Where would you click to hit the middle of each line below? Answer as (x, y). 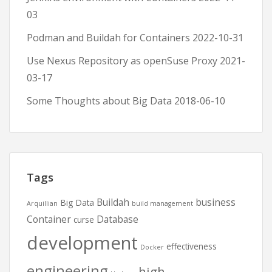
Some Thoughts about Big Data (99, 101)
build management (162, 203)
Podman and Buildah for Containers (108, 38)
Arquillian (42, 203)
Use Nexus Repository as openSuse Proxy (122, 61)
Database (117, 219)
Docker (152, 247)
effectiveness (192, 246)
